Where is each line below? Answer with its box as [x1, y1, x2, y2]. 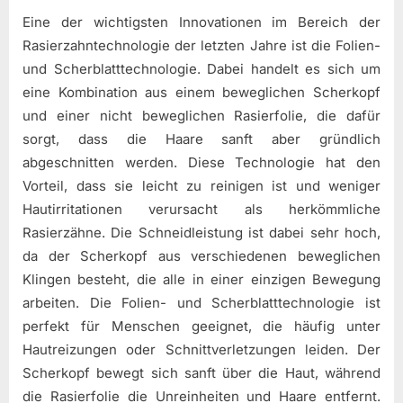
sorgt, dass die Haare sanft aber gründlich [22, 130, 381, 148]
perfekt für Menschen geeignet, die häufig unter [22, 317, 381, 335]
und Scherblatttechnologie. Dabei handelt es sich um [22, 59, 381, 77]
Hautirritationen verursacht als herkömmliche [22, 200, 381, 218]
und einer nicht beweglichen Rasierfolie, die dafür [22, 106, 381, 124]
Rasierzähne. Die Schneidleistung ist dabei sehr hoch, [22, 223, 381, 241]
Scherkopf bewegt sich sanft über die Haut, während [22, 363, 381, 381]
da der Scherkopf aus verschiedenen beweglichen [22, 246, 381, 264]
